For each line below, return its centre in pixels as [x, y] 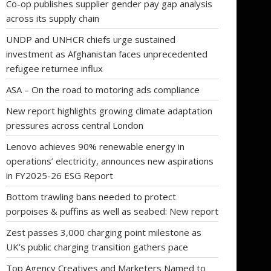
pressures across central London [75, 125]
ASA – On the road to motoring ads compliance [103, 89]
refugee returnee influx [54, 68]
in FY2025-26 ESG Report [60, 175]
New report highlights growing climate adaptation [109, 110]
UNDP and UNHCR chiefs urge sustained [91, 39]
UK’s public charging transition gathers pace [97, 247]
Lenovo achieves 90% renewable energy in [95, 146]
